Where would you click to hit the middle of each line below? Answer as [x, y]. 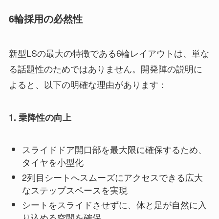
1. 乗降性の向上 [40, 118]
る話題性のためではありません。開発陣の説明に [105, 68]
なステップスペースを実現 [75, 189]
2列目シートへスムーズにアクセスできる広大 [112, 177]
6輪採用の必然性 [45, 19]
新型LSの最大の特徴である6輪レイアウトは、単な [109, 53]
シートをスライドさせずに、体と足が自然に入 [114, 205]
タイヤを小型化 [53, 162]
